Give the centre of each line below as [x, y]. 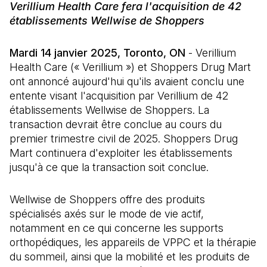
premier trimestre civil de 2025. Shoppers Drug [124, 139]
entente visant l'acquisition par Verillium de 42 [119, 96]
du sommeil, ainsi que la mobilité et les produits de [130, 257]
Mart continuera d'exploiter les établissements [121, 153]
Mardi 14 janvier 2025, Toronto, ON [97, 53]
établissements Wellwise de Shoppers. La [109, 110]
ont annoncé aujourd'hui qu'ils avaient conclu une [127, 81]
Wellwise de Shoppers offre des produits [107, 199]
